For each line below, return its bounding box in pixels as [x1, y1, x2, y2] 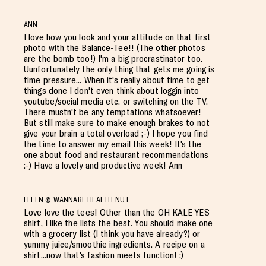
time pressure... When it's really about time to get [24, 74, 210, 85]
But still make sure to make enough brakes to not [24, 116, 210, 128]
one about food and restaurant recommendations [24, 148, 209, 160]
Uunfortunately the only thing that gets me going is [24, 63, 215, 75]
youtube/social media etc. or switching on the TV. [24, 95, 208, 107]
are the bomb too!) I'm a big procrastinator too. [24, 52, 202, 64]
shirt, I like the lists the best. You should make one [24, 217, 213, 229]
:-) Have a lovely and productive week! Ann [24, 159, 183, 171]
